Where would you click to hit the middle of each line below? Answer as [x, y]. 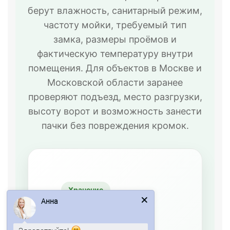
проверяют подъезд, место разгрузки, [115, 97]
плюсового [95, 219]
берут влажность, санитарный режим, [115, 10]
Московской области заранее [115, 82]
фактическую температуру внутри [115, 53]
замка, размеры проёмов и [115, 39]
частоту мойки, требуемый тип [115, 25]
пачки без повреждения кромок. [115, 125]
